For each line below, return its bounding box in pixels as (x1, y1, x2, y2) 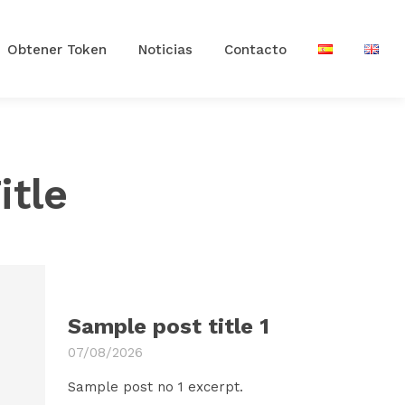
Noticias (138, 41, 193, 58)
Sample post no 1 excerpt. (67, 378, 243, 395)
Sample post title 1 (67, 313, 269, 339)
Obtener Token (7, 41, 107, 58)
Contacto (224, 41, 287, 58)
